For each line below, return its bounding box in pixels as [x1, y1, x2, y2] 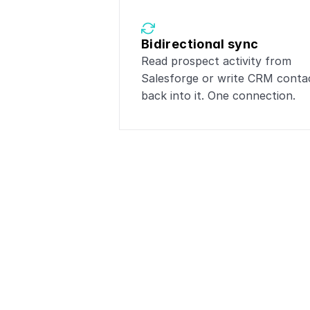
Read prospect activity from [141, 54, 291, 68]
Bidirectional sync [141, 37, 259, 51]
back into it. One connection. [141, 89, 295, 102]
